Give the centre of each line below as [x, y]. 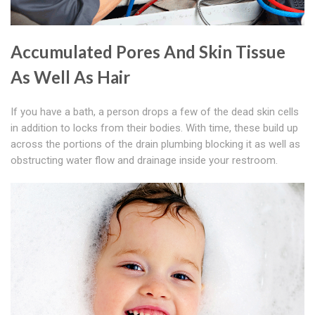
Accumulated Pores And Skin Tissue [148, 52]
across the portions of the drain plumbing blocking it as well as [155, 144]
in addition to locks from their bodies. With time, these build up [154, 128]
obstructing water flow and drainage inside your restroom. [144, 161]
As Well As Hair [70, 77]
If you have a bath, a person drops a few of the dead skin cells [155, 112]
